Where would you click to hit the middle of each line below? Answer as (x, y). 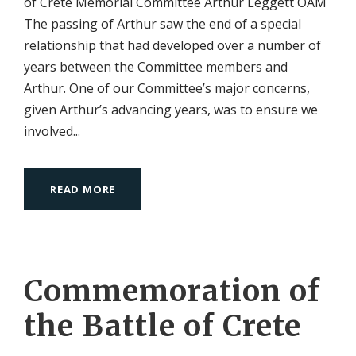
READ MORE (83, 189)
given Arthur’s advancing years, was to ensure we (171, 109)
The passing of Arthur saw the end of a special (163, 23)
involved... (52, 131)
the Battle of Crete (163, 325)
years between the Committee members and (156, 66)
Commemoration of (172, 290)
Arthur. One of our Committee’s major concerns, (167, 88)
